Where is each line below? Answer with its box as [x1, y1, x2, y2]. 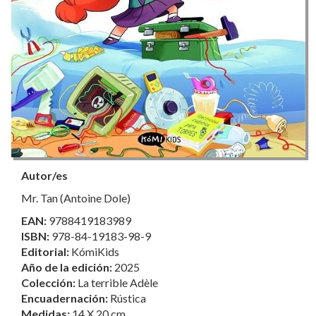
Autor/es [21, 169, 68, 183]
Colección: [21, 276, 78, 290]
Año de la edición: [21, 260, 114, 274]
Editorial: [21, 245, 71, 259]
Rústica [110, 291, 146, 305]
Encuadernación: [21, 291, 110, 305]
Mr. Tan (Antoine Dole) [21, 191, 130, 205]
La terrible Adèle [78, 276, 158, 290]
